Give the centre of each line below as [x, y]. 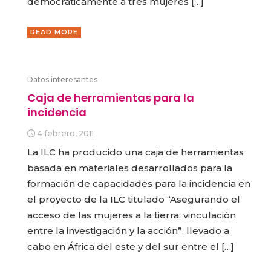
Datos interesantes [62, 80]
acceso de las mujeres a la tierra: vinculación [132, 215]
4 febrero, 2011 [65, 134]
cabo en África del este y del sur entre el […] [131, 247]
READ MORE [54, 32]
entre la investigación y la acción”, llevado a [128, 231]
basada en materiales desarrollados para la [130, 168]
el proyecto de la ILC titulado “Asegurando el [134, 200]
